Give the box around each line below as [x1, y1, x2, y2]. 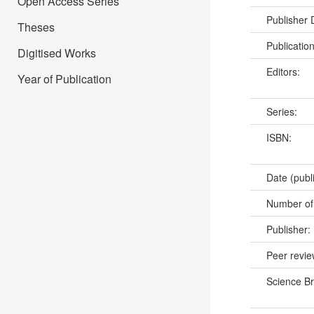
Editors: [266, 64, 303, 79]
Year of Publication [18, 71, 111, 87]
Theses [18, 19, 55, 35]
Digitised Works [18, 45, 96, 61]
